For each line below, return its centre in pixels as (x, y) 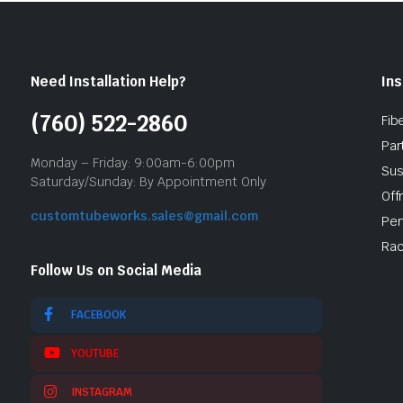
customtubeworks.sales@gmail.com (145, 215)
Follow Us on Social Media (116, 270)
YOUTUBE (95, 353)
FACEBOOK (99, 314)
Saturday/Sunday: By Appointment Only (148, 181)
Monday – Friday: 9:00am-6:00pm (133, 162)
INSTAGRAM (102, 392)
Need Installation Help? (108, 81)
